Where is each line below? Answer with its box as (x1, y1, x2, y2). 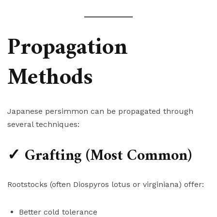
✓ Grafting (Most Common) (7, 142, 192, 170)
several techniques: (7, 120, 79, 129)
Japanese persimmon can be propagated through (7, 107, 193, 116)
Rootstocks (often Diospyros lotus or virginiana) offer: (7, 180, 204, 189)
